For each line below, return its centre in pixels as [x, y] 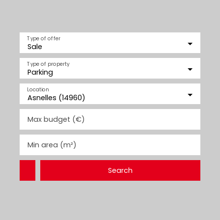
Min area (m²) [52, 145]
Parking [40, 72]
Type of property [48, 64]
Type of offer [44, 38]
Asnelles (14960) [56, 98]
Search [120, 170]
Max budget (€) [56, 119]
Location [38, 89]
